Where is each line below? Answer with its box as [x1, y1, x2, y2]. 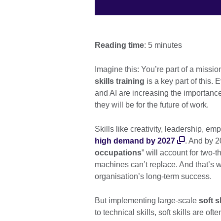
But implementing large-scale [95, 196, 199, 205]
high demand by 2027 [95, 137, 175, 146]
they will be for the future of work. [95, 101, 211, 110]
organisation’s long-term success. [95, 172, 212, 181]
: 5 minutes [144, 41, 182, 50]
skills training [95, 77, 145, 86]
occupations [95, 148, 142, 157]
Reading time [95, 41, 144, 50]
